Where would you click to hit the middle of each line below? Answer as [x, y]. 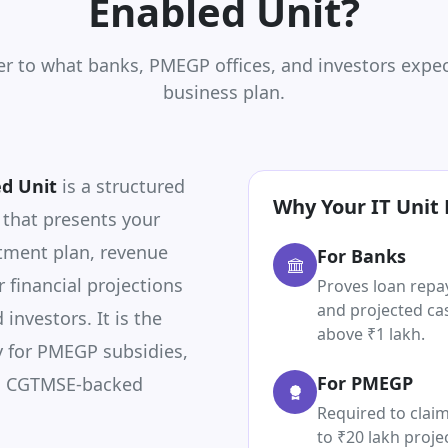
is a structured [121, 186]
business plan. [224, 92]
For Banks [361, 256]
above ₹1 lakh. [371, 334]
